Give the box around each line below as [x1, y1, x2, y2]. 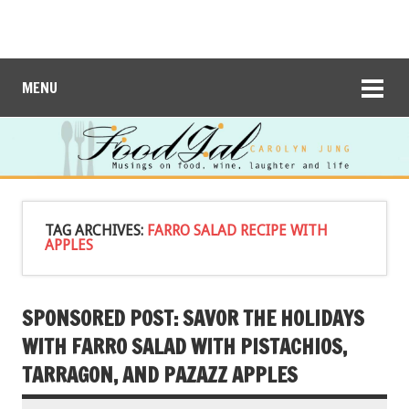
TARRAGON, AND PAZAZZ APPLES [22, 360, 298, 389]
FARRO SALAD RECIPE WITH [147, 221, 328, 239]
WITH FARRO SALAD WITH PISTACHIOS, [22, 331, 347, 361]
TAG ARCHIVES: [45, 221, 147, 239]
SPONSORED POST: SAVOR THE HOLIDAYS [22, 303, 364, 332]
